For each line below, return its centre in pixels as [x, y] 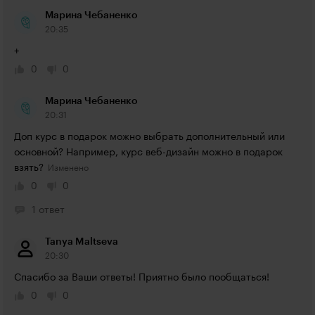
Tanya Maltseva [82, 242]
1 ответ [48, 210]
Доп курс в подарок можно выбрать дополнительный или [149, 137]
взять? [29, 168]
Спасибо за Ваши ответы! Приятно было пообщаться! [142, 278]
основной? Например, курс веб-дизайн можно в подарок [148, 153]
